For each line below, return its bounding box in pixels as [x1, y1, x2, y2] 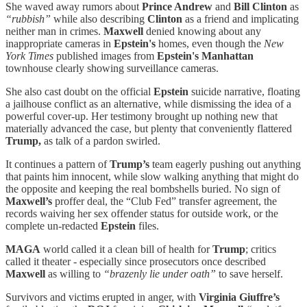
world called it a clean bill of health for [40, 243, 212, 255]
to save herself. [216, 267, 283, 280]
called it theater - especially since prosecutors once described [5, 255, 266, 267]
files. [136, 219, 159, 232]
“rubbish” [5, 12, 51, 25]
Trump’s [110, 158, 149, 170]
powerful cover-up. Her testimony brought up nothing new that [5, 110, 278, 122]
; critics [245, 243, 276, 255]
